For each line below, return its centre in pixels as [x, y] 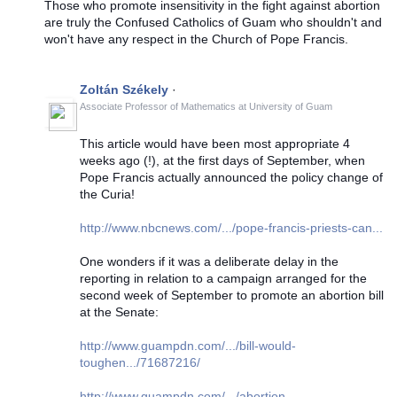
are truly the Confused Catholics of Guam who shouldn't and [213, 22]
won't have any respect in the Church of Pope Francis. [196, 39]
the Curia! [107, 194]
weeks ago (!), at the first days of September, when [222, 160]
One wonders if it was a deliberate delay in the [209, 261]
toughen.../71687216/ [140, 362]
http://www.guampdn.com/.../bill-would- [188, 345]
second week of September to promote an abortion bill [232, 295]
